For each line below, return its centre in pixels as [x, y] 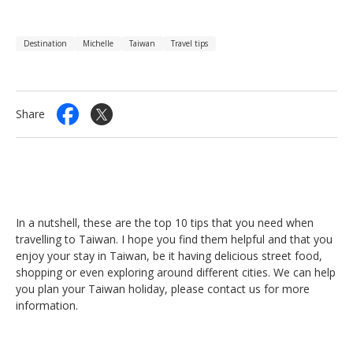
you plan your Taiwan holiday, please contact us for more [163, 288]
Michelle [98, 43]
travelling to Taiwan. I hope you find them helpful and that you [174, 239]
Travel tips [190, 43]
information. [47, 305]
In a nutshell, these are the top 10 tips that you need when [165, 222]
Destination [45, 43]
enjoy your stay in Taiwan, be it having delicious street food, [169, 255]
